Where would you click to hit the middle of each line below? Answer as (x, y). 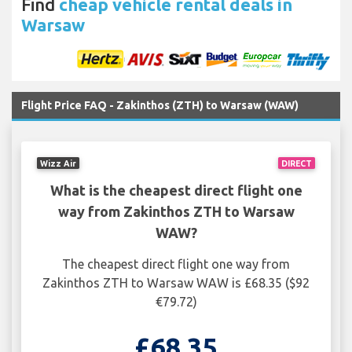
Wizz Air (59, 163)
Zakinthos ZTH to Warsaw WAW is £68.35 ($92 (176, 283)
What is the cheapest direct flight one (176, 191)
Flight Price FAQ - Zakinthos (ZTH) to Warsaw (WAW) (160, 106)
